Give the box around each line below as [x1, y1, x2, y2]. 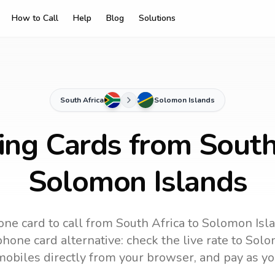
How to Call [12, 12, 58, 24]
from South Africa [83, 215, 185, 231]
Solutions [139, 12, 176, 24]
